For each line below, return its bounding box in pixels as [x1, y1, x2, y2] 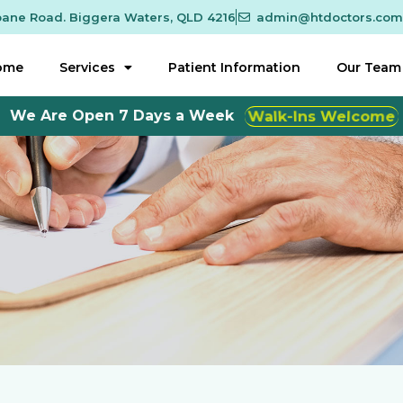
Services [58, 59, 115, 76]
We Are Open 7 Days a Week [10, 107, 234, 125]
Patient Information [167, 59, 300, 76]
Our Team [336, 59, 401, 76]
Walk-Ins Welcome [248, 107, 395, 125]
